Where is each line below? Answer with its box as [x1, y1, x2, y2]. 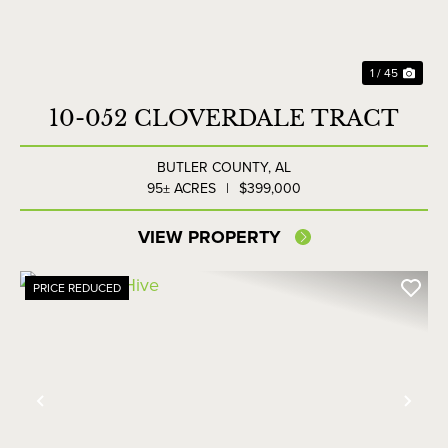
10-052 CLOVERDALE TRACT [49, 105, 399, 133]
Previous [39, 399, 131, 436]
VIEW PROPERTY [137, 224, 281, 251]
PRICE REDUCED [33, 279, 121, 298]
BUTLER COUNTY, [157, 157, 275, 179]
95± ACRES [147, 178, 216, 200]
